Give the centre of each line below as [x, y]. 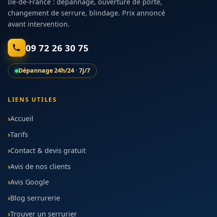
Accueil [22, 119]
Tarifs [19, 134]
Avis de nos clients [40, 166]
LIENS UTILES [32, 99]
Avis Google [30, 182]
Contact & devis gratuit [48, 150]
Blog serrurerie [35, 198]
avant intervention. [39, 24]
